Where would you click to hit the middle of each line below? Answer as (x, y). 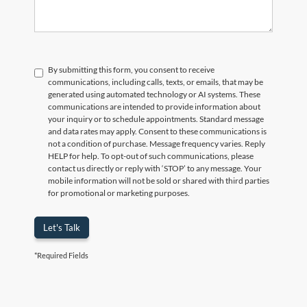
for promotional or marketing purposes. (119, 193)
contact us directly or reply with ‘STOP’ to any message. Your (155, 168)
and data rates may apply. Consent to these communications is (157, 131)
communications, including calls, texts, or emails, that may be (156, 82)
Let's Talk (62, 227)
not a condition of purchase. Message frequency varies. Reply (157, 143)
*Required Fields (61, 255)
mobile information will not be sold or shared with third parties (159, 180)
